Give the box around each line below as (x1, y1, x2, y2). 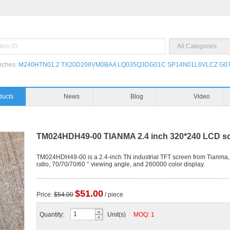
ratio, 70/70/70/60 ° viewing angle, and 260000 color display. (36, 161, 205, 168)
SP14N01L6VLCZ (167, 61, 218, 68)
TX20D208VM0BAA (61, 61, 116, 68)
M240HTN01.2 (18, 61, 60, 68)
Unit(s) (107, 211, 133, 218)
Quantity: (40, 211, 64, 218)
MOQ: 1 (133, 211, 155, 218)
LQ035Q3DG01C (118, 61, 166, 68)
